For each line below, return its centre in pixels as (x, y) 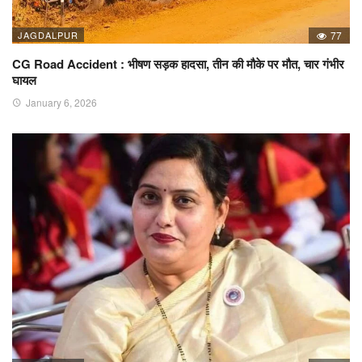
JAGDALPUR (48, 34)
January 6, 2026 (61, 102)
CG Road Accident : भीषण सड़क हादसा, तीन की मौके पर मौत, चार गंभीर (178, 63)
